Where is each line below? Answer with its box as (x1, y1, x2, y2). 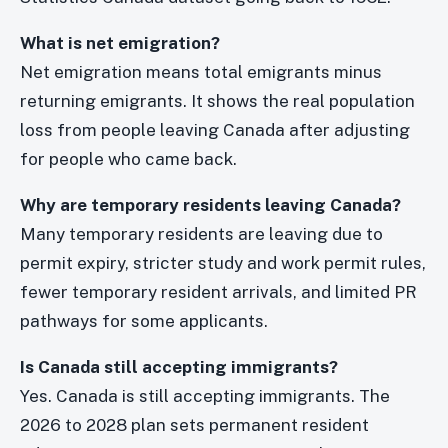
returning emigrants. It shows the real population (20, 90, 415, 111)
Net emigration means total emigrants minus (20, 61, 382, 82)
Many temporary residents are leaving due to (20, 223, 383, 244)
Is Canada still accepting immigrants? (20, 356, 338, 377)
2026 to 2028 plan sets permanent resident (20, 414, 369, 435)
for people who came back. (20, 148, 237, 169)
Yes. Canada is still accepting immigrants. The (20, 385, 390, 406)
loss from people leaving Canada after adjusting (20, 119, 410, 140)
